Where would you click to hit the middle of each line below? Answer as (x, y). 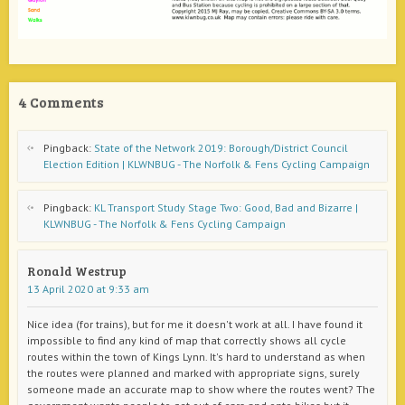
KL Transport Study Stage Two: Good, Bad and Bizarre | (226, 207)
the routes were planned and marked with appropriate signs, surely (193, 372)
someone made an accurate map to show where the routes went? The (201, 389)
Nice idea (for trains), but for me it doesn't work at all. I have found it (195, 324)
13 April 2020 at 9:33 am (88, 288)
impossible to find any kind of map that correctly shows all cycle (187, 340)
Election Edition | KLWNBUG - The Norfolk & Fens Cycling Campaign (207, 164)
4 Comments (61, 101)
